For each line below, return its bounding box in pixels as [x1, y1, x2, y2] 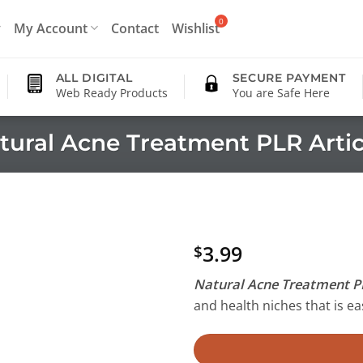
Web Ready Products [55, 85, 168, 100]
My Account [14, 18, 88, 37]
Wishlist [172, 18, 220, 37]
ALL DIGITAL [55, 70, 133, 85]
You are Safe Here [232, 85, 330, 100]
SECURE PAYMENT [232, 70, 346, 85]
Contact [111, 18, 160, 37]
